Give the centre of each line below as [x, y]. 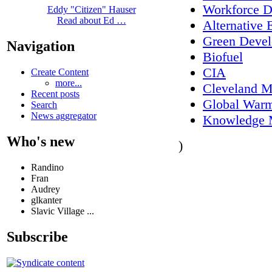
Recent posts [55, 94]
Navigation [41, 46]
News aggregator [64, 116]
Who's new [41, 141]
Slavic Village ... [63, 211]
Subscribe [37, 236]
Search [44, 105]
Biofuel [223, 56]
